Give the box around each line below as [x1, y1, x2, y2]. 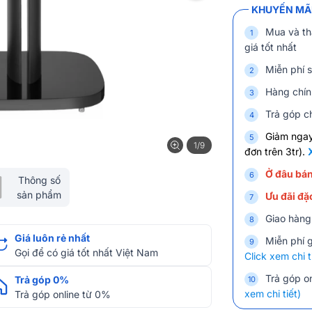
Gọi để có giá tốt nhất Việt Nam [15, 247, 158, 258]
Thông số [17, 174, 61, 186]
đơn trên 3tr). [244, 146, 308, 158]
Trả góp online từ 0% [15, 288, 111, 300]
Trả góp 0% [15, 274, 69, 286]
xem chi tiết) [244, 288, 301, 300]
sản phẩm [17, 189, 61, 201]
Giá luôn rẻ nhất [15, 232, 90, 244]
